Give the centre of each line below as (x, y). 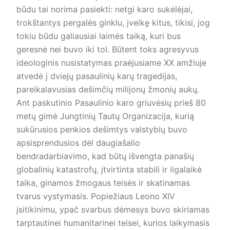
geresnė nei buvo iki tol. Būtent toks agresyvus (108, 50)
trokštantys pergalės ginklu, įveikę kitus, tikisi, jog (113, 23)
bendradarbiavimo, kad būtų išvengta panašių (105, 156)
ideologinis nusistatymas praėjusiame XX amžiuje (111, 63)
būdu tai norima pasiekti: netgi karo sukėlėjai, (104, 9)
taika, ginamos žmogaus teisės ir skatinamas (103, 183)
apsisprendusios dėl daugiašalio (78, 143)
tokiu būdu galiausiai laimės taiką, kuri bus (99, 36)
